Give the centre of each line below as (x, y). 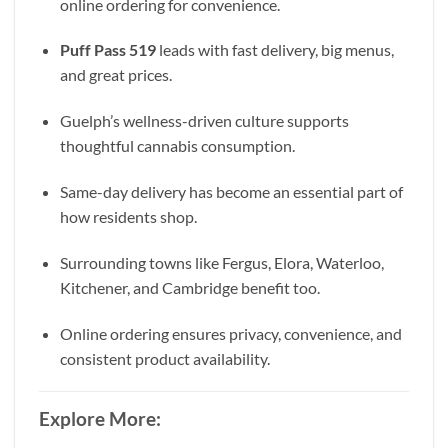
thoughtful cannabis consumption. (177, 146)
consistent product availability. (164, 358)
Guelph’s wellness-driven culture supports (204, 121)
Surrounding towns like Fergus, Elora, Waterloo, (221, 262)
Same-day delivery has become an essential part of (231, 191)
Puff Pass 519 (107, 50)
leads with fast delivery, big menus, (274, 50)
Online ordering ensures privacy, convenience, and (230, 333)
